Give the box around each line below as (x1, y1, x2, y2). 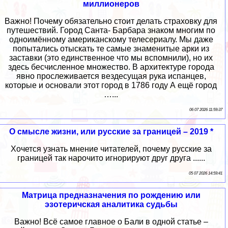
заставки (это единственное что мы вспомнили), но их (9, 53, 213, 63)
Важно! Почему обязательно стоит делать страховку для (5, 17, 217, 26)
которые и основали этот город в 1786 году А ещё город (5, 81, 217, 90)
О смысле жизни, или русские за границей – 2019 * (9, 127, 213, 136)
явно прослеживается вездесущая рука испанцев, (16, 72, 206, 81)
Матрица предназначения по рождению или (21, 191, 201, 200)
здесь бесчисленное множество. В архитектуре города (8, 63, 214, 72)
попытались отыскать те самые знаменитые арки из (13, 44, 209, 53)
